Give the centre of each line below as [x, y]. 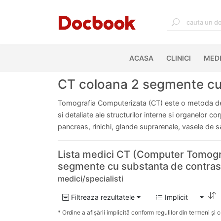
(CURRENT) [172, 58]
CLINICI [178, 58]
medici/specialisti [91, 179]
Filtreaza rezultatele [102, 197]
